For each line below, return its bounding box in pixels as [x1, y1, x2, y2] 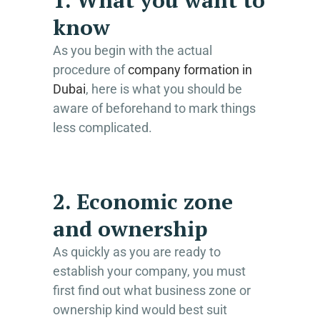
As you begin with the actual [53, 42, 212, 58]
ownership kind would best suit [53, 301, 227, 317]
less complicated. [53, 119, 152, 135]
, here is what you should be [86, 81, 242, 96]
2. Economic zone [53, 186, 233, 216]
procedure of [53, 61, 128, 77]
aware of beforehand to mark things [53, 100, 256, 116]
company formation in [128, 61, 252, 77]
